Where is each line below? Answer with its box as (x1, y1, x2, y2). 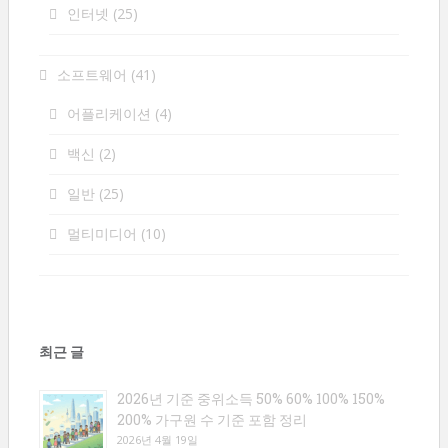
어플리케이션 (67, 104, 151, 123)
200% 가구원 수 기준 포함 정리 (117, 410, 307, 429)
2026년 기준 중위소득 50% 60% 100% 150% (117, 389, 385, 408)
